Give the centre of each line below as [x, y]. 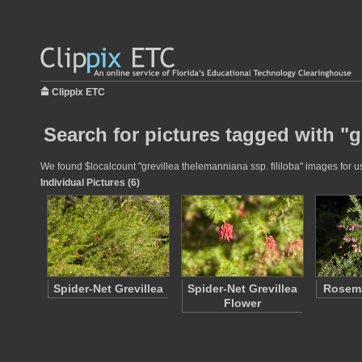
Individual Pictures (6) [90, 183]
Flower [242, 303]
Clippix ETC [78, 92]
